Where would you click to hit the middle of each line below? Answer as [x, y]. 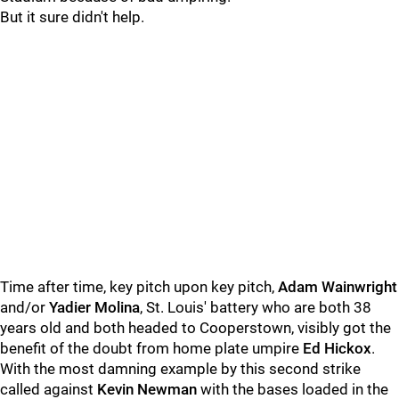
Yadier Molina [94, 307]
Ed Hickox [337, 348]
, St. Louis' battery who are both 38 [256, 307]
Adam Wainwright [338, 287]
